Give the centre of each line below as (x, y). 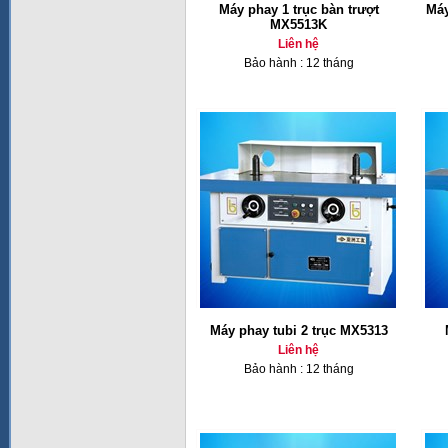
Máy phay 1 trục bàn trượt (298, 9)
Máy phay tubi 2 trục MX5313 (298, 330)
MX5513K (298, 24)
